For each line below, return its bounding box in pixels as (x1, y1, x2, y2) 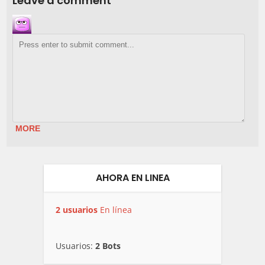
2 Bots (95, 240, 121, 252)
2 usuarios (56, 204, 98, 216)
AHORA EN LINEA (95, 171, 170, 185)
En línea (98, 204, 132, 216)
